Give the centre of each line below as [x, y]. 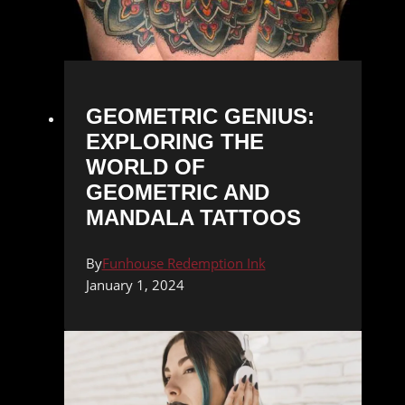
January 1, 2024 [135, 285]
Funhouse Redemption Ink [184, 264]
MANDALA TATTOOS [193, 218]
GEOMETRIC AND [177, 193]
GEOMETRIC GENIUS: [200, 117]
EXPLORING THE [174, 142]
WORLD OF [145, 167]
